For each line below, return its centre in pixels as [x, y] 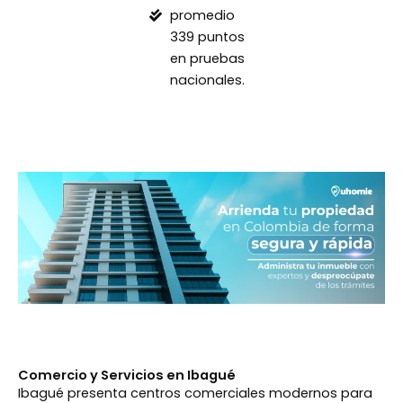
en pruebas [207, 59]
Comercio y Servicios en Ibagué [127, 376]
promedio [202, 16]
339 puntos [207, 37]
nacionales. [207, 81]
